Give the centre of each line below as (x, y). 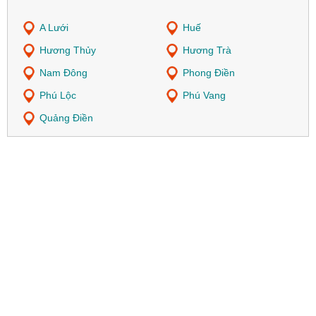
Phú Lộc (58, 96)
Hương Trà (207, 50)
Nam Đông (63, 73)
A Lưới (54, 28)
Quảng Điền (66, 118)
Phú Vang (204, 96)
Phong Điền (209, 73)
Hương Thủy (68, 50)
